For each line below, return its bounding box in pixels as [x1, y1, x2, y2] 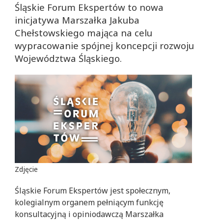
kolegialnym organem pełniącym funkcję [15, 197, 164, 208]
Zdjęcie [15, 165, 38, 174]
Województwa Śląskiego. [15, 52, 122, 64]
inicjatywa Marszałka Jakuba [15, 14, 139, 26]
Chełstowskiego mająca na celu [15, 27, 152, 39]
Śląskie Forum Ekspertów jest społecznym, [15, 185, 170, 196]
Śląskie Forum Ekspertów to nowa [15, 1, 164, 13]
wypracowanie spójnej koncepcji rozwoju [15, 39, 194, 52]
